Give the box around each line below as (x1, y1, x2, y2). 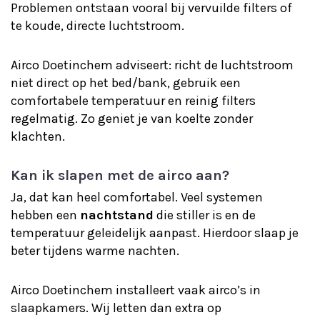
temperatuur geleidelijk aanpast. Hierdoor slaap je (11, 225, 299, 241)
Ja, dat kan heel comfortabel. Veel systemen (11, 189, 263, 205)
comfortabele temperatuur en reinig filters (11, 93, 256, 109)
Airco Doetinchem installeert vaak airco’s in (11, 282, 261, 298)
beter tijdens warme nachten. (11, 243, 179, 259)
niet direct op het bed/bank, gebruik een (11, 75, 241, 91)
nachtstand (80, 207, 154, 223)
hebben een (11, 207, 80, 223)
